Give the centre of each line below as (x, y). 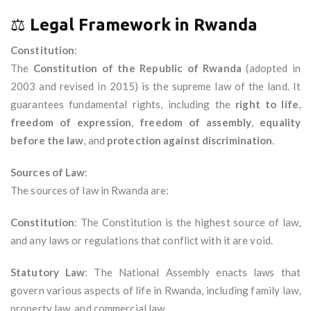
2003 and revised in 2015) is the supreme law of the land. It (155, 86)
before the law (47, 141)
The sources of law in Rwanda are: (90, 191)
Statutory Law (48, 272)
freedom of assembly (196, 123)
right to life (267, 104)
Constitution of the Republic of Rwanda (137, 68)
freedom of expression (71, 123)
